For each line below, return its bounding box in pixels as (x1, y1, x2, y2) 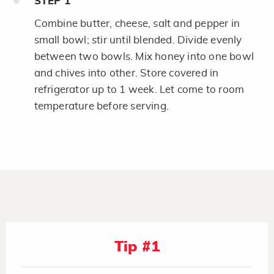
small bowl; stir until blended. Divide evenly (34, 34, 242, 45)
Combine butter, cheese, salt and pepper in (34, 18, 240, 29)
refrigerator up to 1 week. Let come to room (34, 84, 245, 95)
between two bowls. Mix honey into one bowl (34, 51, 254, 62)
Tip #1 (114, 239, 160, 254)
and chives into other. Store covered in (34, 67, 219, 78)
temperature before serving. (34, 100, 169, 111)
